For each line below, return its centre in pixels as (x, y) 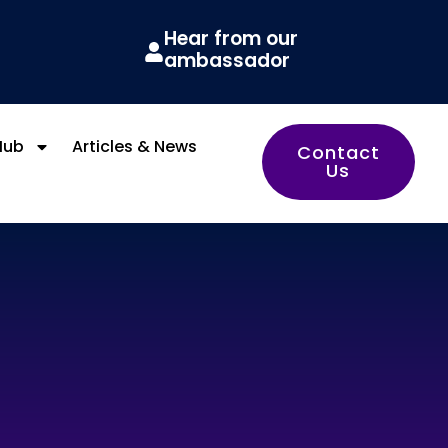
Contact (338, 152)
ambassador (226, 60)
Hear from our (230, 38)
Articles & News (135, 146)
